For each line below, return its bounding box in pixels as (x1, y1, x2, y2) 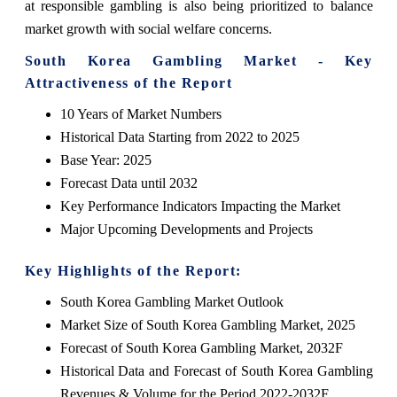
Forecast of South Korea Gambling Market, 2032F (59, 340, 343, 356)
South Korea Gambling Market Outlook (59, 294, 284, 310)
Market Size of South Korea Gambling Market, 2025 (59, 317, 355, 333)
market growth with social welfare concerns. (24, 21, 272, 37)
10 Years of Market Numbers (59, 106, 222, 122)
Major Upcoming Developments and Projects (59, 222, 313, 237)
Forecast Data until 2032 (59, 175, 198, 191)
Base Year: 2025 (59, 152, 152, 168)
